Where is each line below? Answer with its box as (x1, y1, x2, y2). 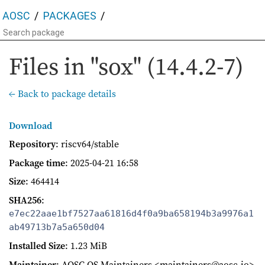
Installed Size (9, 239, 65, 253)
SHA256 (9, 193, 41, 206)
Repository (9, 137, 56, 151)
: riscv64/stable (56, 137, 119, 151)
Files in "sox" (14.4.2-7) (9, 50, 244, 82)
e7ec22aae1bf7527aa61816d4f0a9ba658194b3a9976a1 (9, 208, 254, 219)
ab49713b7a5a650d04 (9, 221, 105, 232)
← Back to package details (9, 86, 116, 100)
